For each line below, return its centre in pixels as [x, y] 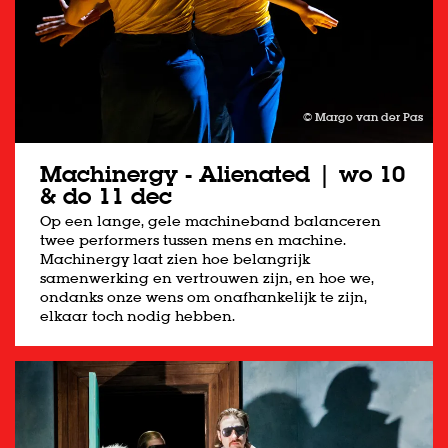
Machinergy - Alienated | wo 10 [222, 174]
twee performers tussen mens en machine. [193, 240]
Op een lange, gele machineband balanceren [210, 221]
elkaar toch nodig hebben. [137, 316]
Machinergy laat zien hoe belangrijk [175, 259]
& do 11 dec [106, 196]
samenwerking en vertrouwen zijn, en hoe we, [207, 278]
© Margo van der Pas [363, 117]
